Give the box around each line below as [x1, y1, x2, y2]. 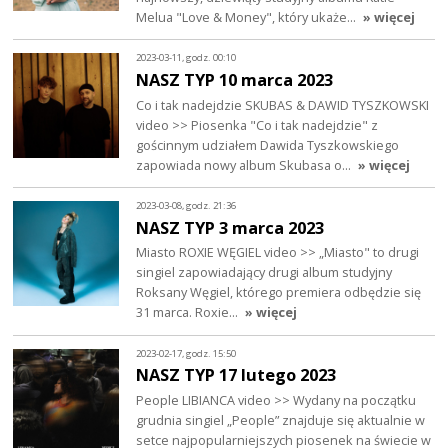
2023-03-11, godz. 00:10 [136, 51, 237, 65]
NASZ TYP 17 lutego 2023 [136, 363, 337, 387]
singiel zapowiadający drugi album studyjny [136, 263, 393, 282]
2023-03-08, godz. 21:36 [136, 198, 237, 212]
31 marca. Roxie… [136, 303, 242, 322]
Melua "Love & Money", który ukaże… [136, 7, 360, 26]
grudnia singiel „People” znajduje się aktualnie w [136, 411, 426, 430]
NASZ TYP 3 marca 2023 [136, 215, 325, 239]
